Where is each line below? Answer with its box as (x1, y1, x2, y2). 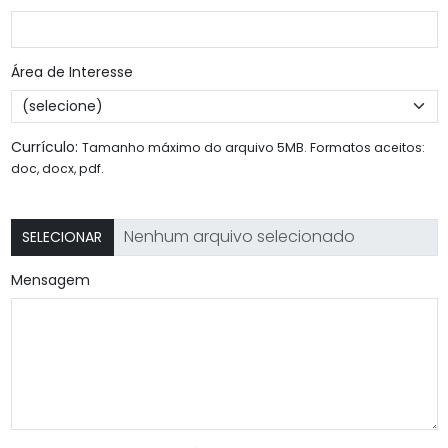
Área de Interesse (10, 61, 133, 82)
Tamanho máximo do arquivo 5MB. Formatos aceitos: (81, 139, 425, 157)
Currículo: (10, 137, 82, 158)
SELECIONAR (22, 226, 102, 247)
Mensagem (10, 269, 90, 290)
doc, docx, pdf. (10, 160, 104, 178)
